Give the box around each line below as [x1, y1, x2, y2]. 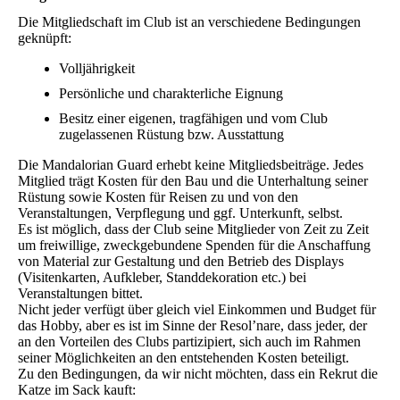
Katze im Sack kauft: [18, 382, 136, 398]
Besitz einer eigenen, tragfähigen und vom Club [59, 111, 328, 127]
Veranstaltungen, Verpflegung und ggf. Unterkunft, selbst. [18, 205, 343, 221]
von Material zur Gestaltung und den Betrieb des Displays [18, 254, 344, 270]
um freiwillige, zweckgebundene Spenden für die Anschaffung [18, 237, 371, 254]
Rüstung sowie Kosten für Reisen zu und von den [18, 189, 298, 205]
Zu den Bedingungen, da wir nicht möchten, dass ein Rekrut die [18, 366, 378, 382]
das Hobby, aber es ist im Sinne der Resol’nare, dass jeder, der [18, 318, 367, 334]
